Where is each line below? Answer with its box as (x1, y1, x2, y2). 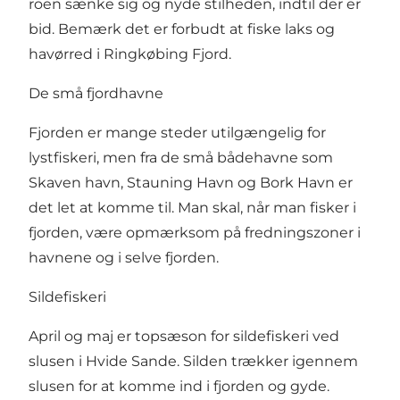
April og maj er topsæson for (29, 328, 233, 346)
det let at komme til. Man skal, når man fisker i (29, 199, 356, 217)
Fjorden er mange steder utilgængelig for (29, 124, 326, 142)
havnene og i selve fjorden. (29, 249, 219, 267)
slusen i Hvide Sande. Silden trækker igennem (29, 353, 358, 371)
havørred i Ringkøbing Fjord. (29, 46, 231, 63)
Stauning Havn (127, 174, 234, 192)
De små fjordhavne (29, 85, 163, 103)
